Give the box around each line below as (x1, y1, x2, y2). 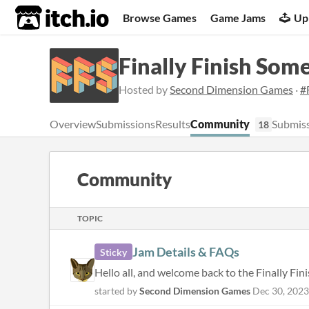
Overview (50, 117, 96, 130)
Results (155, 117, 190, 130)
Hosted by (119, 83, 170, 96)
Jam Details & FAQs (132, 244, 239, 259)
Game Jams (210, 10, 266, 24)
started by (94, 285, 139, 297)
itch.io (14, 4, 75, 32)
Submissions (96, 117, 155, 130)
